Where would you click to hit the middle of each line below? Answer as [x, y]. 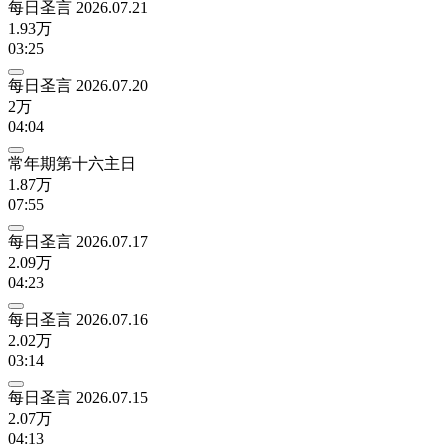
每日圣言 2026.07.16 [78, 319]
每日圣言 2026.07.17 [78, 241]
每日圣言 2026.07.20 [78, 85]
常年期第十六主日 [72, 163]
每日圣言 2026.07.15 [78, 397]
